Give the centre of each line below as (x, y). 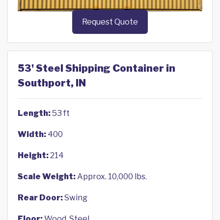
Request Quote (110, 22)
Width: (32, 135)
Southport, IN (52, 83)
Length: (34, 113)
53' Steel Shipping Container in (96, 69)
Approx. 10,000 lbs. (111, 177)
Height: (33, 156)
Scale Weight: (47, 177)
